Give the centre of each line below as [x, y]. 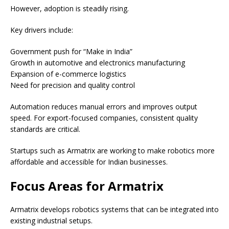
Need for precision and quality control [73, 85]
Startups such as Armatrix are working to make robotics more [112, 151]
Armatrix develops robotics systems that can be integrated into [114, 210]
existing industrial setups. [51, 221]
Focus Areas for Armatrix [87, 186]
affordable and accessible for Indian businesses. [89, 162]
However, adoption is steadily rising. [70, 9]
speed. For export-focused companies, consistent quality [104, 118]
